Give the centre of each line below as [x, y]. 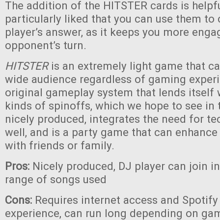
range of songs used [56, 179]
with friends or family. [63, 145]
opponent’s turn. [46, 45]
